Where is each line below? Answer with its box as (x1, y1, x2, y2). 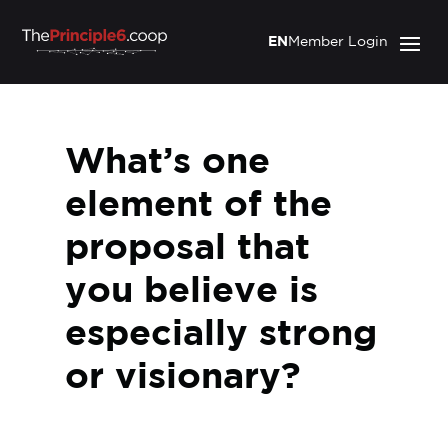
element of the (64, 190, 332, 222)
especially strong (64, 319, 377, 351)
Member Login (287, 36, 388, 48)
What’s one (64, 147, 270, 179)
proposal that (64, 233, 310, 265)
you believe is (64, 276, 318, 308)
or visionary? (64, 362, 301, 394)
